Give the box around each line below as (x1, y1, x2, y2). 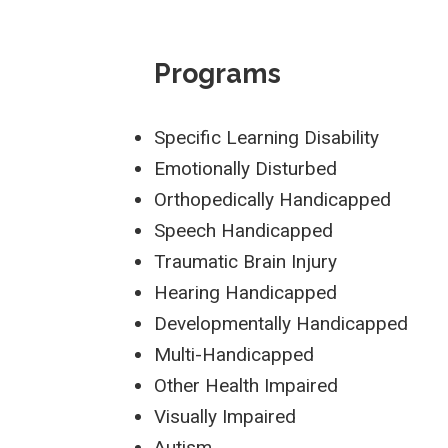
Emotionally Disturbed (154, 157, 338, 181)
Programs (154, 58, 282, 90)
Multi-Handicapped (154, 343, 315, 367)
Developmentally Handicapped (154, 312, 409, 336)
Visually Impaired (154, 405, 297, 429)
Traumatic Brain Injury (154, 250, 338, 274)
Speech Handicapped (154, 219, 334, 243)
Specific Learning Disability (154, 126, 380, 150)
